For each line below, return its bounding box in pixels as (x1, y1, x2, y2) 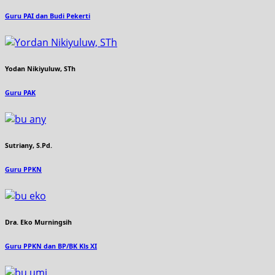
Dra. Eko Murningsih (5, 217, 72, 227)
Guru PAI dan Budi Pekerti (5, 12, 90, 21)
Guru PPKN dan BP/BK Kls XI (5, 241, 97, 250)
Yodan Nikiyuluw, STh (5, 64, 76, 73)
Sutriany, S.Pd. (5, 141, 52, 150)
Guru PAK (5, 88, 36, 97)
